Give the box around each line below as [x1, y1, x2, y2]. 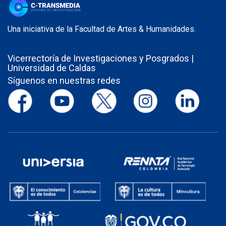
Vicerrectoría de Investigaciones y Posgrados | [8, 52, 194, 64]
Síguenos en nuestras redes [8, 75, 121, 86]
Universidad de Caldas [8, 62, 96, 73]
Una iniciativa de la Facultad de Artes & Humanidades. [8, 24, 196, 34]
